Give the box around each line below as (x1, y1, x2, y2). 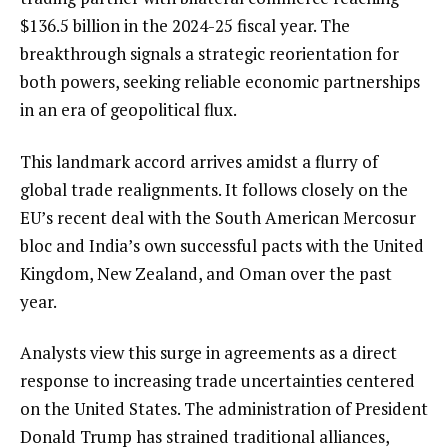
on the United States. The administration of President (20, 397, 428, 421)
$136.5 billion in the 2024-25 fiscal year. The (20, 13, 350, 37)
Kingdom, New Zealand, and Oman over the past (20, 261, 392, 285)
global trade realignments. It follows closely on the (20, 177, 408, 201)
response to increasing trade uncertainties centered (20, 369, 415, 393)
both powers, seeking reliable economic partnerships (20, 69, 420, 93)
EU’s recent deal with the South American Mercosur (20, 205, 416, 229)
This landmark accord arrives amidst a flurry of (20, 149, 378, 173)
